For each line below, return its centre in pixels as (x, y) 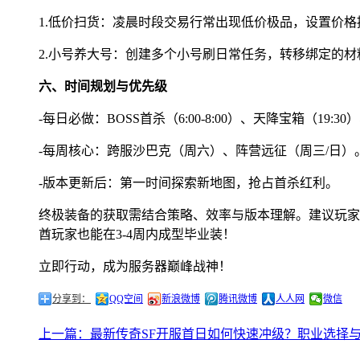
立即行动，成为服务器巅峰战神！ (135, 266)
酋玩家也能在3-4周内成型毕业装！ (137, 234)
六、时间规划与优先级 (103, 86)
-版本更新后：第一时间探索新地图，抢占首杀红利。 (188, 182)
